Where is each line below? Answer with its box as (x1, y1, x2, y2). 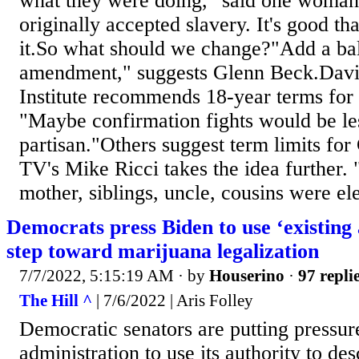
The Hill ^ (19, 291, 92, 311)
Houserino (209, 265, 284, 285)
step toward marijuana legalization (6, 239, 319, 263)
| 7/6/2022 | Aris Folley (92, 291, 253, 311)
